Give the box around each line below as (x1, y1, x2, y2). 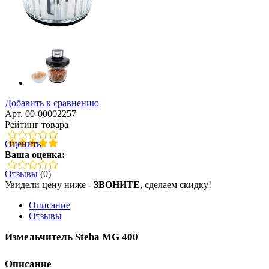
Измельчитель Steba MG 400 (5, 231, 138, 243)
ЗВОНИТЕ (94, 179, 140, 190)
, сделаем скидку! (140, 179, 211, 190)
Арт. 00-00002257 (5, 108, 76, 119)
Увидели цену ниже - (5, 179, 94, 190)
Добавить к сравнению (5, 97, 99, 108)
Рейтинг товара (5, 119, 68, 130)
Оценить (5, 138, 41, 149)
